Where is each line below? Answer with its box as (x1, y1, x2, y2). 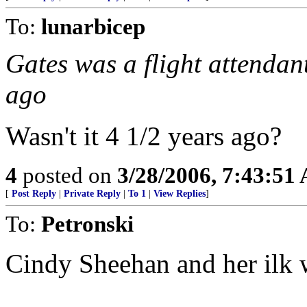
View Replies (153, 188, 206, 199)
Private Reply (64, 188, 121, 199)
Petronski (41, 211, 134, 236)
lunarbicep (41, 14, 145, 39)
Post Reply (12, 188, 56, 199)
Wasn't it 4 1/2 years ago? (5, 121, 282, 151)
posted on (17, 162, 117, 188)
